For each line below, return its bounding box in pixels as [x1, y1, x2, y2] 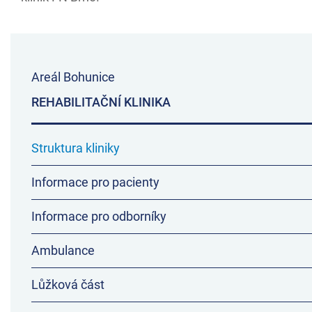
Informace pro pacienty [31, 175, 159, 189]
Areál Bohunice [31, 70, 115, 84]
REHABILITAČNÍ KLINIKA [31, 95, 171, 109]
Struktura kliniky [31, 141, 120, 155]
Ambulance [31, 243, 95, 258]
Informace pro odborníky [31, 209, 166, 224]
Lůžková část [31, 277, 104, 292]
